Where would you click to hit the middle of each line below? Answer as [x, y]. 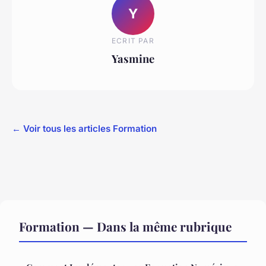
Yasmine [133, 58]
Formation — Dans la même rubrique [125, 226]
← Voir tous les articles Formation [84, 128]
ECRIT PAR [133, 40]
